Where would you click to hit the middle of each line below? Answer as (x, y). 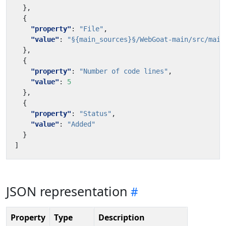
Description (122, 217)
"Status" (95, 114)
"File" (91, 29)
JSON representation (67, 191)
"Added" (81, 124)
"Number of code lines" (124, 71)
